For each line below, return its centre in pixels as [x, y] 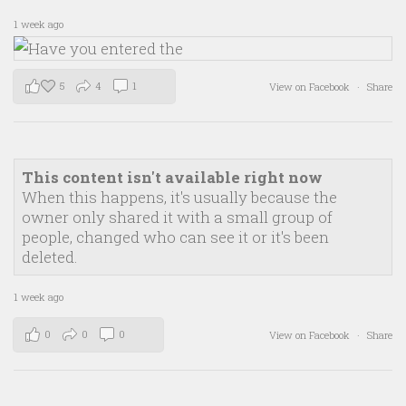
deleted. [50, 256]
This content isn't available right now [172, 177]
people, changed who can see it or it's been [175, 237]
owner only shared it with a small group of [177, 217]
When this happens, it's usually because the [179, 197]
